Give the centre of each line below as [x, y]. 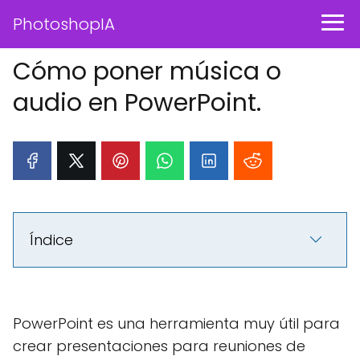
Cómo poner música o [147, 72]
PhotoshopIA [64, 24]
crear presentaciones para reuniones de [159, 346]
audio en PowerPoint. [137, 103]
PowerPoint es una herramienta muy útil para [176, 323]
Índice [51, 240]
